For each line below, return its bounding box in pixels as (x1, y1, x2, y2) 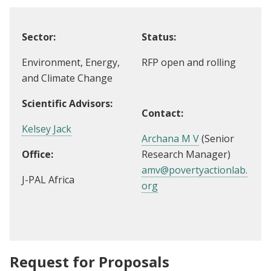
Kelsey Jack (22, 122, 71, 135)
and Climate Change (22, 71, 113, 85)
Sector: (22, 30, 56, 44)
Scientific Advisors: (22, 96, 113, 110)
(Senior (199, 131, 234, 145)
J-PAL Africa (22, 172, 74, 186)
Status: (142, 30, 176, 44)
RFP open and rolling (142, 55, 236, 69)
